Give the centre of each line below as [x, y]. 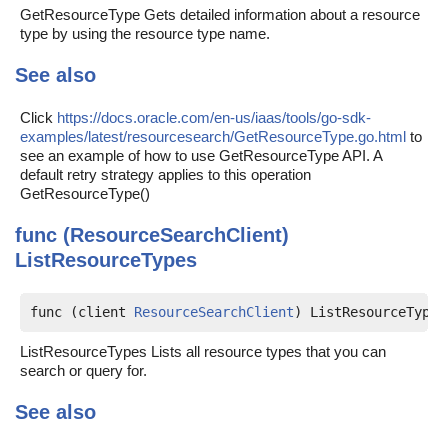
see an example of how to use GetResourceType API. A [201, 155]
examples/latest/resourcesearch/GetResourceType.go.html [213, 136]
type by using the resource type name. [145, 33]
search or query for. [83, 370]
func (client [82, 312]
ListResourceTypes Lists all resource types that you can [203, 351]
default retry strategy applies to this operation [165, 174]
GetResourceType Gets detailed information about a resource [220, 14]
